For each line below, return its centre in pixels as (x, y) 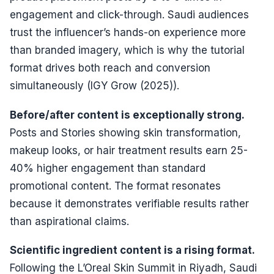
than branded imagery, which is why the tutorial (127, 50)
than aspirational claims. (69, 221)
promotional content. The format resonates (115, 186)
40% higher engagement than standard (108, 168)
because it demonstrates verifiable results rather (129, 203)
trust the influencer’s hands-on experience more (128, 33)
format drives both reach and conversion (110, 68)
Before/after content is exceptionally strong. (127, 115)
